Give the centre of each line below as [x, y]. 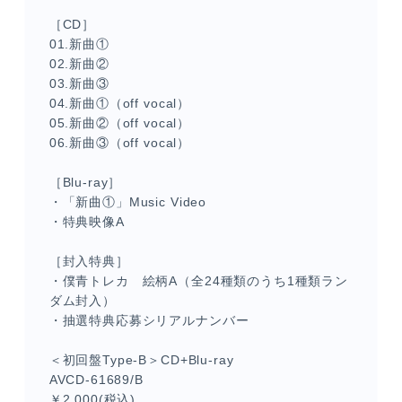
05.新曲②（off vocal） [120, 123]
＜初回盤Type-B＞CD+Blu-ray [141, 360]
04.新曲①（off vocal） [120, 103]
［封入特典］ [89, 261]
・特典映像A [87, 222]
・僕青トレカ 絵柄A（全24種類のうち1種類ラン [198, 281]
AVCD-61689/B [96, 380]
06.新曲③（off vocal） [120, 143]
